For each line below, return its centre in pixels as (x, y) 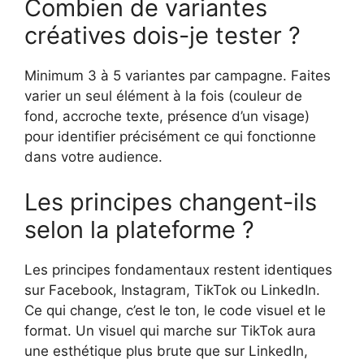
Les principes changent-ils (171, 201)
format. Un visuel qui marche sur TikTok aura (170, 330)
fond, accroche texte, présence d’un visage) (167, 117)
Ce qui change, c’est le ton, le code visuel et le (175, 310)
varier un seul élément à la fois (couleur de (163, 96)
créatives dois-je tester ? (162, 36)
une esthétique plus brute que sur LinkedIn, (166, 351)
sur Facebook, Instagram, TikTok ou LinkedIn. (172, 290)
